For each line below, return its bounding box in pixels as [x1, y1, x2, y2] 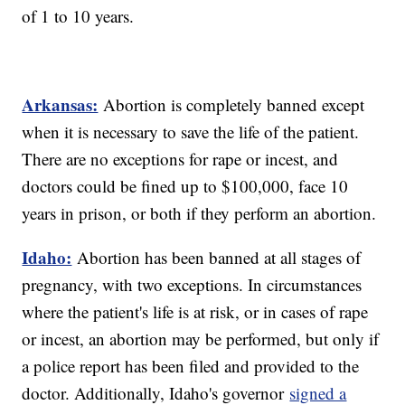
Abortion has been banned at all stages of [77, 246, 362, 269]
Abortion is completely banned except [103, 93, 365, 117]
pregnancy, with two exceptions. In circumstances [22, 273, 363, 297]
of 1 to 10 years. [22, 5, 135, 28]
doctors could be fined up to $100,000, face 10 [22, 174, 349, 198]
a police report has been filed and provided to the [22, 354, 360, 378]
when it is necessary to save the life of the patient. [22, 120, 360, 144]
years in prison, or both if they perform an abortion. [22, 202, 377, 225]
